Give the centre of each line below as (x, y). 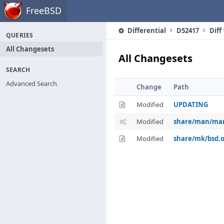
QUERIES (20, 35)
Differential (146, 30)
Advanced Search (31, 83)
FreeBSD (44, 10)
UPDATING (191, 104)
